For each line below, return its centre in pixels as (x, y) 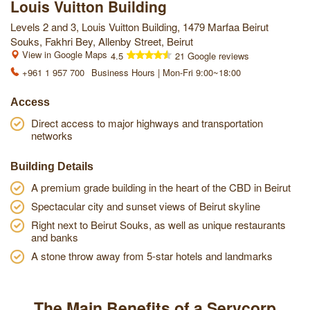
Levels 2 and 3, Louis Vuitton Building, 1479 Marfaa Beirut (139, 26)
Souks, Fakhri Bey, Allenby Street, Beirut (102, 41)
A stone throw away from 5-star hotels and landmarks (152, 255)
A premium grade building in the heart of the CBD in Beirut (161, 187)
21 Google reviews (212, 55)
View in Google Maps (63, 54)
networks (52, 135)
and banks (55, 237)
